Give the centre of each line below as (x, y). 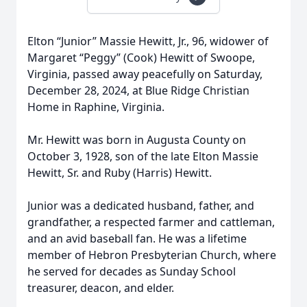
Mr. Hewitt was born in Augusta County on (137, 140)
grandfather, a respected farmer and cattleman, (151, 222)
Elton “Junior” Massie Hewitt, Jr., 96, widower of (148, 41)
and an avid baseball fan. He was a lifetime (137, 238)
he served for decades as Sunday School (132, 271)
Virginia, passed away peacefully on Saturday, (145, 74)
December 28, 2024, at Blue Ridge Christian (138, 90)
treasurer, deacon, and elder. (101, 288)
